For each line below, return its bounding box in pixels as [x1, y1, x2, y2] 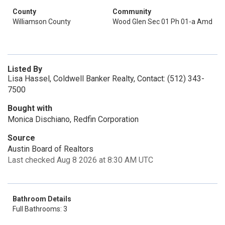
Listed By [8, 64, 42, 74]
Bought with [8, 103, 52, 113]
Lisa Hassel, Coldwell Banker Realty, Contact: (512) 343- [8, 74, 204, 83]
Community [113, 8, 151, 16]
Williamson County [13, 18, 71, 26]
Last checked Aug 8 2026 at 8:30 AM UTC [8, 155, 153, 165]
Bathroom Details [13, 195, 71, 203]
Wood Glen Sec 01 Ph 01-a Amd [113, 18, 212, 26]
